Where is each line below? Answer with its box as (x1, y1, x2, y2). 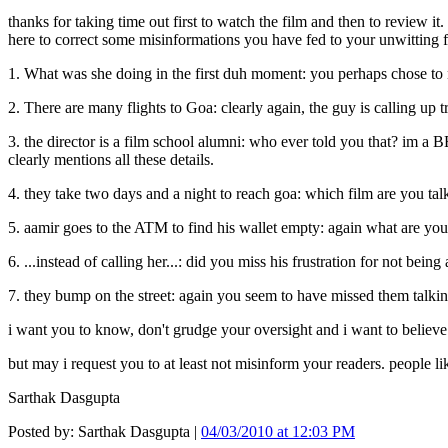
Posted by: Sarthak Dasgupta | (8, 423, 201, 441)
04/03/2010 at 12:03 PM (201, 423, 355, 441)
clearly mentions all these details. (8, 151, 214, 169)
